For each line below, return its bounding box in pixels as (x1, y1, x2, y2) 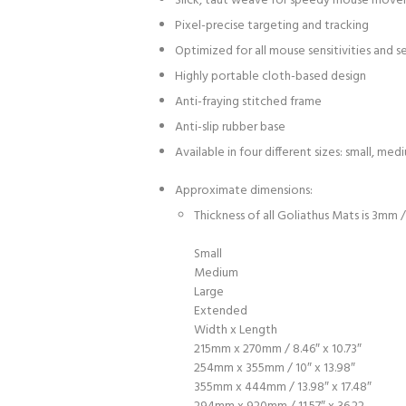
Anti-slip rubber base (175, 116, 285, 138)
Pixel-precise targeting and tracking (175, 14, 369, 36)
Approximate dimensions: (175, 179, 313, 201)
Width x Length (194, 319, 277, 341)
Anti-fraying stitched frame (175, 91, 322, 112)
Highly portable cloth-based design (175, 65, 366, 87)
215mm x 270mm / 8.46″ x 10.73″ (194, 338, 362, 360)
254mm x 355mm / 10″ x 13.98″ (194, 357, 355, 379)
